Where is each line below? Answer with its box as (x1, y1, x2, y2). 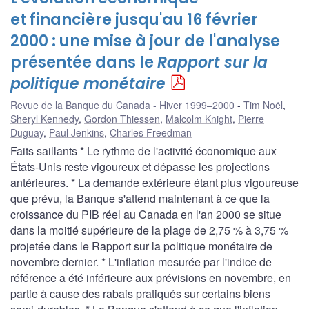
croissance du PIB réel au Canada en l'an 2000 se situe (10, 206, 281, 222)
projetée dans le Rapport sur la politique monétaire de (10, 237, 272, 254)
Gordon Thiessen (84, 111, 160, 126)
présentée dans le (10, 51, 157, 73)
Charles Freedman (110, 125, 192, 139)
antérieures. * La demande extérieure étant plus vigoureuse (10, 174, 299, 190)
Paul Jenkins (49, 125, 104, 139)
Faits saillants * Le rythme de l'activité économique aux (10, 142, 277, 159)
